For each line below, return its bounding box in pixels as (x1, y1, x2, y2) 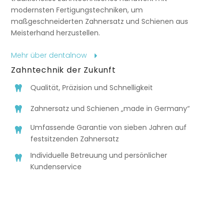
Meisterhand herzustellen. (11, 27, 101, 38)
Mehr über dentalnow (10, 50, 87, 61)
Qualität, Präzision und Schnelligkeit (30, 83, 153, 93)
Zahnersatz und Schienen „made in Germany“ (30, 104, 190, 114)
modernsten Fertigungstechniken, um (11, 4, 143, 15)
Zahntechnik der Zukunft (11, 64, 116, 76)
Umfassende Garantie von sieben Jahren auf (30, 122, 187, 132)
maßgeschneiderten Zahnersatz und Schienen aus (11, 16, 189, 26)
